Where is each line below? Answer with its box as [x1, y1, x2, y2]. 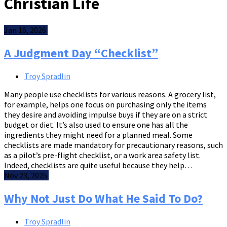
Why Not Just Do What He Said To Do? [4, 190, 203, 206]
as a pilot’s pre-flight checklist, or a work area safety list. [4, 149, 201, 160]
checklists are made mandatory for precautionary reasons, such [4, 139, 223, 150]
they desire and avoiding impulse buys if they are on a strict [4, 109, 207, 120]
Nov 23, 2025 [4, 170, 49, 180]
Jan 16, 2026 [4, 24, 48, 35]
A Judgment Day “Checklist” [4, 45, 158, 61]
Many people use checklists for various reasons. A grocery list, [4, 89, 216, 99]
